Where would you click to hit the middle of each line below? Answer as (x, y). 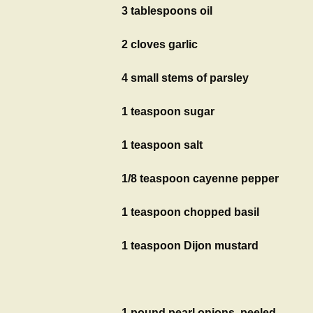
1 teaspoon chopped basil (190, 212)
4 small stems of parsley (185, 78)
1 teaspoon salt (162, 145)
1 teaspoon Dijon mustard (190, 246)
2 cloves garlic (160, 45)
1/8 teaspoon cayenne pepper (200, 179)
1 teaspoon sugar (168, 112)
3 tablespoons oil (167, 11)
